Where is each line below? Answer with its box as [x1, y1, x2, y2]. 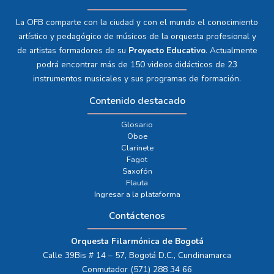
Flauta [126, 177, 148, 189]
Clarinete [120, 143, 154, 154]
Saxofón [122, 166, 152, 177]
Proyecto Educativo [128, 45, 206, 57]
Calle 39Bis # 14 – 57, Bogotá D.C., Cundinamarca [43, 250, 231, 262]
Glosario [121, 119, 153, 131]
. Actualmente [205, 45, 257, 57]
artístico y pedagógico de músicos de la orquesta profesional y [18, 31, 256, 43]
